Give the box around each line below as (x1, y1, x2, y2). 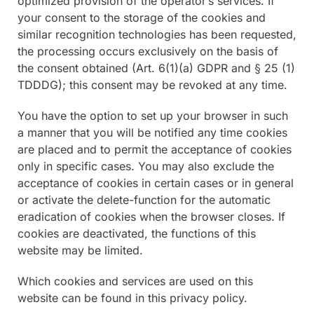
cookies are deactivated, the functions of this (18, 226, 256, 240)
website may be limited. (18, 243, 143, 257)
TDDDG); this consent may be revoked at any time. (18, 77, 287, 92)
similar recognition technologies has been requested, (18, 27, 296, 41)
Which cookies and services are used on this (18, 273, 253, 288)
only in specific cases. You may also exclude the (18, 158, 274, 173)
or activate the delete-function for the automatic (18, 192, 271, 207)
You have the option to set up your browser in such (18, 108, 288, 123)
